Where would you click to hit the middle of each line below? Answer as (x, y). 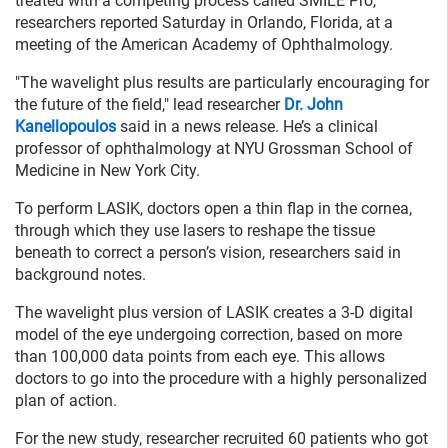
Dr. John (313, 104)
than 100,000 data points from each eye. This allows (200, 356)
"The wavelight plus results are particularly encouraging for (222, 82)
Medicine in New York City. (107, 170)
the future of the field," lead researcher (149, 104)
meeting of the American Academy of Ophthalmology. (204, 44)
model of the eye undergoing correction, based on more (208, 334)
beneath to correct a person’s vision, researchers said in (208, 252)
